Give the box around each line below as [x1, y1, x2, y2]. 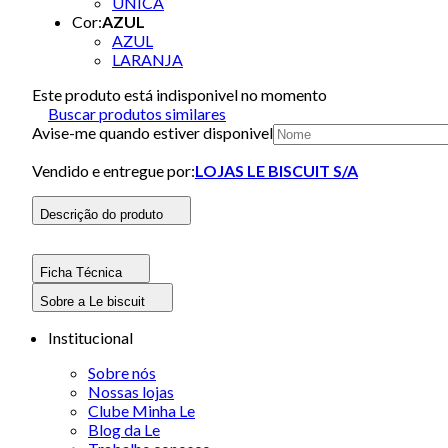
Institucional [48, 327, 133, 347]
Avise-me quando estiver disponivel [32, 122, 273, 142]
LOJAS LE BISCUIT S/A [195, 160, 358, 180]
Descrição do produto [40, 206, 163, 222]
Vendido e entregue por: [32, 160, 195, 180]
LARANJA [112, 49, 183, 69]
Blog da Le [88, 419, 160, 439]
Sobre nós [88, 362, 156, 382]
